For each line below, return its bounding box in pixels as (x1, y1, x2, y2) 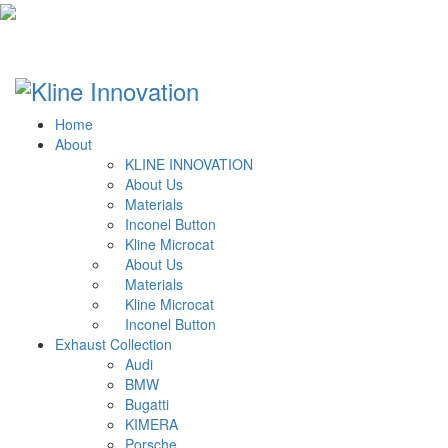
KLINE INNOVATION (125, 154, 253, 175)
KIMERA (125, 414, 178, 435)
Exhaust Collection (55, 334, 172, 355)
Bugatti (125, 394, 169, 415)
